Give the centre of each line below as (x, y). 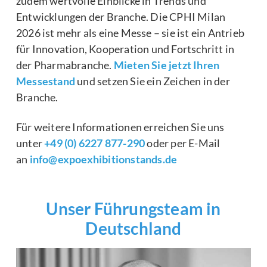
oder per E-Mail (184, 143)
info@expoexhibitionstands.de (103, 159)
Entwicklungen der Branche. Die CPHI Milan (121, 16)
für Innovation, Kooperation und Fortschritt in (125, 49)
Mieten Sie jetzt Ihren (167, 65)
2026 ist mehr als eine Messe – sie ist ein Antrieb (131, 32)
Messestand (46, 81)
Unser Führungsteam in (133, 209)
